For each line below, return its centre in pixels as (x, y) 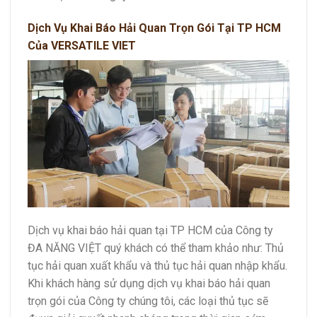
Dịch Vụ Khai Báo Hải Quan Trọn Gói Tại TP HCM (154, 28)
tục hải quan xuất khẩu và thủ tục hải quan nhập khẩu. (157, 266)
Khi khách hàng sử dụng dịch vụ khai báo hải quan (149, 284)
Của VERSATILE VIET (82, 45)
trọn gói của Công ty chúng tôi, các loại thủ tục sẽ (148, 301)
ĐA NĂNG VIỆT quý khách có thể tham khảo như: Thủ (156, 248)
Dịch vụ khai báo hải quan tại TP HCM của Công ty (150, 231)
